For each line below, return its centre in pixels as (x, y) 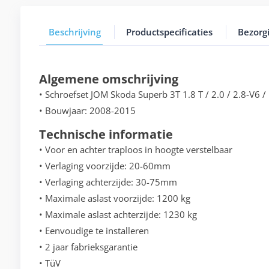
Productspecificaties (169, 32)
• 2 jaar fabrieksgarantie (88, 247)
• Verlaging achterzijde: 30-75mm (108, 182)
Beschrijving (74, 32)
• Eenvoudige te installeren (94, 231)
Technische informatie (106, 134)
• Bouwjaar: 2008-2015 (87, 111)
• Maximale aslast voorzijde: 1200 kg (114, 198)
